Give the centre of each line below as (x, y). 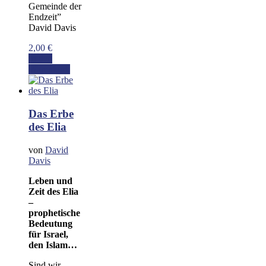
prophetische (54, 213)
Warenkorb (49, 69)
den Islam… (53, 245)
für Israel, (48, 234)
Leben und (50, 180)
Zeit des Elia (53, 191)
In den (40, 59)
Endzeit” (45, 17)
